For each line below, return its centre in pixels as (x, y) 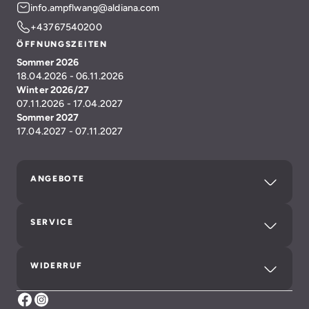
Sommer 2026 (48, 62)
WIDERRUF (57, 266)
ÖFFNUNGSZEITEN (62, 44)
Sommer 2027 (48, 118)
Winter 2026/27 (53, 90)
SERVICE (52, 222)
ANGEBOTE (58, 179)
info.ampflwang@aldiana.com (95, 8)
